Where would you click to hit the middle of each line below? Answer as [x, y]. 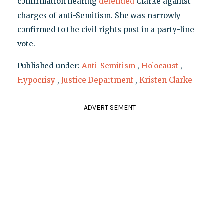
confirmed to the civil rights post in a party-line [105, 30]
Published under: [49, 66]
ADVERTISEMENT [109, 108]
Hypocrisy [36, 80]
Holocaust [160, 66]
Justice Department [97, 80]
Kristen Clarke [165, 80]
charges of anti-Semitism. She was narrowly [99, 16]
